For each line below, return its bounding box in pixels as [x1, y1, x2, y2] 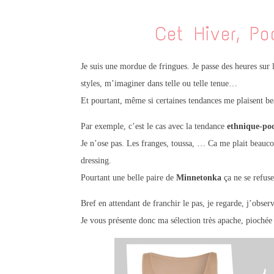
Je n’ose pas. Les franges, [81, 139, 171, 149]
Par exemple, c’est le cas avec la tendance [81, 122, 227, 131]
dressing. [81, 156, 111, 166]
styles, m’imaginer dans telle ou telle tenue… [81, 79, 237, 89]
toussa [171, 139, 192, 149]
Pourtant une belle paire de [81, 173, 174, 183]
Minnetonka [176, 173, 221, 183]
